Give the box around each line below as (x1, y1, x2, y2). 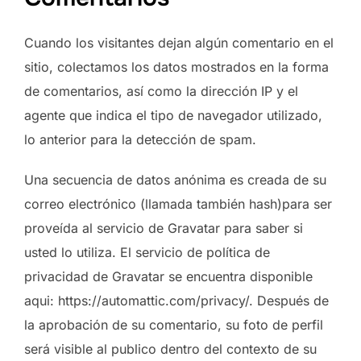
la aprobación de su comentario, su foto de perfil (24, 316, 323, 333)
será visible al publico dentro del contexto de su (24, 340, 317, 357)
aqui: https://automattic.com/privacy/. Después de (24, 292, 329, 309)
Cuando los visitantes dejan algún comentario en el (24, 34, 334, 51)
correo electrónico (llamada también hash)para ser (24, 195, 332, 212)
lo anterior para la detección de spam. (24, 131, 256, 147)
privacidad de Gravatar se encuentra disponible (24, 268, 313, 284)
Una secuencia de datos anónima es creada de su (24, 171, 326, 188)
